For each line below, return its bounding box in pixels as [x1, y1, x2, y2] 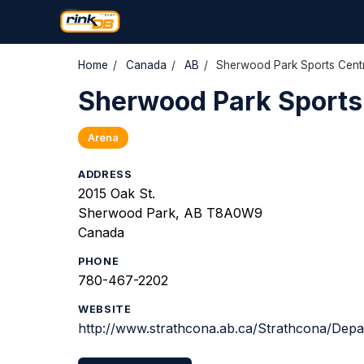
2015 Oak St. [78, 185, 155, 201]
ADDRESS [78, 168, 132, 180]
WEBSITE [78, 303, 132, 315]
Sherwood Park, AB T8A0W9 [78, 205, 262, 221]
